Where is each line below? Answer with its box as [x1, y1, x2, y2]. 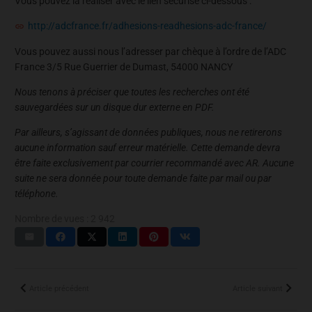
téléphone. [15, 187, 58, 199]
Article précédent [29, 283, 89, 293]
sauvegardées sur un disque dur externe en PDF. [15, 101, 214, 113]
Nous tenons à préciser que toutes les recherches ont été [15, 86, 249, 97]
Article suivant [233, 283, 283, 293]
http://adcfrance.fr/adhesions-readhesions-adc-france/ [28, 19, 267, 31]
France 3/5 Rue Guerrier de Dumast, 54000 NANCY [15, 61, 233, 72]
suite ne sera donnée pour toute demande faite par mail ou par [15, 172, 272, 184]
